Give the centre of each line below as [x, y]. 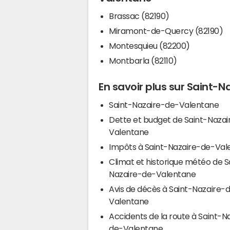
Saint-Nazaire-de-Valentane [164, 105]
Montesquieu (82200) [149, 45]
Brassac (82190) [139, 16]
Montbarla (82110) [143, 60]
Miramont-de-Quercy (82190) [166, 31]
